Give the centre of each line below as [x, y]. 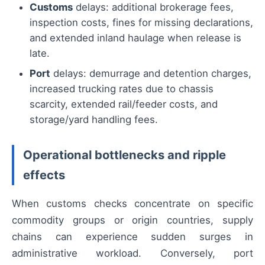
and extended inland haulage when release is [135, 38]
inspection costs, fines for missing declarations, [141, 23]
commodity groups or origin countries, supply [132, 220]
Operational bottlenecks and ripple [125, 155]
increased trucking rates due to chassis [122, 89]
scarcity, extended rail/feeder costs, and [124, 104]
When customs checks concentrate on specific [132, 203]
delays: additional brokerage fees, [153, 7]
